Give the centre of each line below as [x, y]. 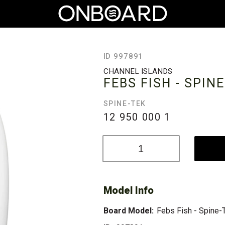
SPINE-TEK [125, 103]
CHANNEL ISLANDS [138, 71]
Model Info [128, 190]
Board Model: [128, 211]
